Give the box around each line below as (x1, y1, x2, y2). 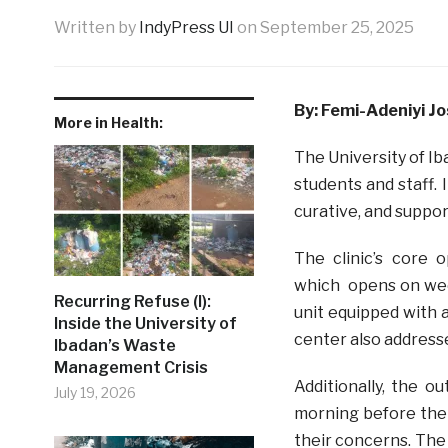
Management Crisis (53, 358, 208, 377)
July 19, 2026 (53, 384, 136, 401)
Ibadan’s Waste (53, 336, 176, 355)
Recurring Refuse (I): (53, 292, 211, 311)
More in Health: (53, 114, 163, 131)
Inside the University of (53, 314, 237, 333)
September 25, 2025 (259, 18, 414, 37)
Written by (53, 18, 139, 37)
